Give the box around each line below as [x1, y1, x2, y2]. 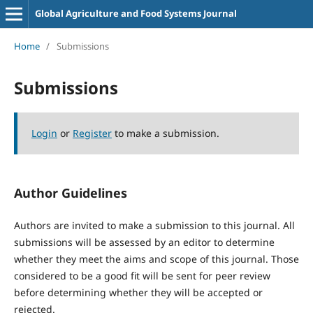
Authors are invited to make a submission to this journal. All [13, 218, 295, 232]
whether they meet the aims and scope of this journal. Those [13, 252, 299, 265]
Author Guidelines [13, 184, 127, 201]
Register [72, 126, 112, 140]
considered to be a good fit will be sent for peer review [13, 268, 270, 282]
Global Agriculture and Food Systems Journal [34, 7, 237, 20]
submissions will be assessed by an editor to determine [13, 235, 275, 249]
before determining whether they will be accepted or [13, 285, 263, 299]
